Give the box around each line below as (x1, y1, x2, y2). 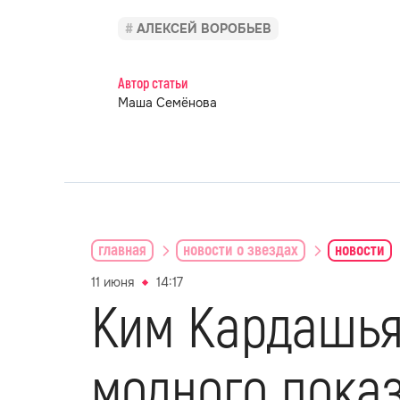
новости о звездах (183, 239, 298, 261)
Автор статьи (118, 75, 187, 93)
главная (98, 239, 146, 261)
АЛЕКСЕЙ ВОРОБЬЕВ (137, 21, 271, 37)
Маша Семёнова (118, 95, 217, 111)
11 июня (91, 274, 134, 290)
